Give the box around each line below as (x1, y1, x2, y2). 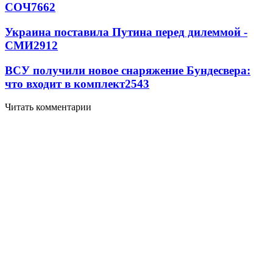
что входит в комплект (5, 77, 125, 90)
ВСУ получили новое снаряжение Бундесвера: (5, 63, 250, 77)
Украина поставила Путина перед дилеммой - (5, 25, 247, 38)
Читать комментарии (5, 102, 91, 113)
